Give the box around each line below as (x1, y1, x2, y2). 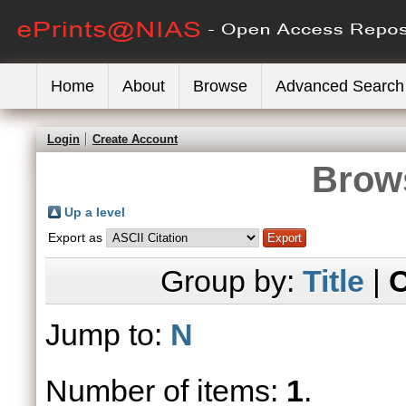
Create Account (92, 132, 178, 146)
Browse (193, 77, 247, 95)
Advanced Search (275, 77, 404, 95)
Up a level (64, 205, 125, 219)
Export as (48, 230, 106, 245)
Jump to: (45, 317, 170, 352)
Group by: (159, 264, 303, 298)
